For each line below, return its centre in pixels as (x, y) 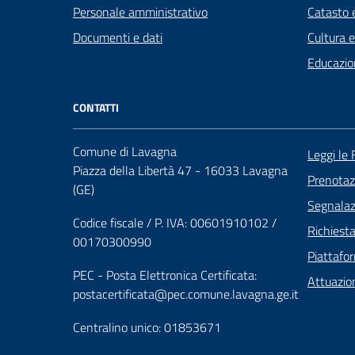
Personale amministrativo (140, 12)
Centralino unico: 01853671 (147, 327)
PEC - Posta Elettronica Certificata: (165, 275)
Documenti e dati (118, 37)
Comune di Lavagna (125, 151)
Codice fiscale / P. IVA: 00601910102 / (175, 223)
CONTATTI (96, 107)
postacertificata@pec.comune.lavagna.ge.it (186, 294)
